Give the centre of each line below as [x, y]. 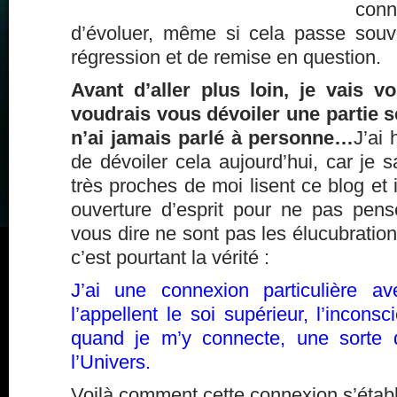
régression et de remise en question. [226, 57]
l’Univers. [111, 362]
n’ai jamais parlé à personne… [213, 138]
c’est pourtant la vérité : [170, 257]
